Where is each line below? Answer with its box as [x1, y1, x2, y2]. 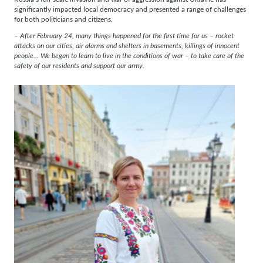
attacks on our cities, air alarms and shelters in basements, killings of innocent [14, 43, 240, 50]
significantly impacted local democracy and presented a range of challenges [14, 6, 246, 13]
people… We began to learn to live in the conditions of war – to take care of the [14, 53, 244, 60]
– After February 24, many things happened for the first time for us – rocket [14, 33, 234, 40]
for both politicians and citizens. [14, 16, 113, 23]
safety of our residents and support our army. [14, 63, 144, 70]
